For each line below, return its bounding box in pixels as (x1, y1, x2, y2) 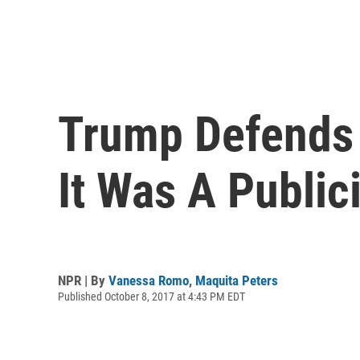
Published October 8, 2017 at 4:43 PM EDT (58, 289, 245, 303)
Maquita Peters (195, 272, 278, 288)
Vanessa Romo (108, 272, 189, 288)
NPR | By (58, 272, 108, 288)
